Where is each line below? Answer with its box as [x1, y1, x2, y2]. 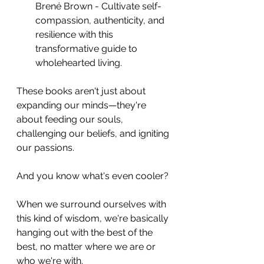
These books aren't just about [16, 85, 148, 97]
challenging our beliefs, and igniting [16, 127, 171, 139]
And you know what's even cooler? [16, 170, 171, 181]
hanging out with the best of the [16, 226, 155, 238]
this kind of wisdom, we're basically [16, 212, 171, 224]
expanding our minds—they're [16, 99, 148, 111]
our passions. [16, 141, 77, 153]
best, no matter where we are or [16, 240, 158, 252]
